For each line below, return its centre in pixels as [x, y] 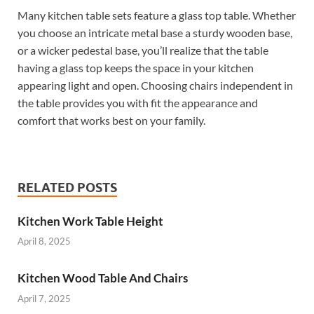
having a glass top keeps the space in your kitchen [136, 67]
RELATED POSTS [67, 187]
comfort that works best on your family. [111, 120]
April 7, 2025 [44, 298]
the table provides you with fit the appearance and [138, 102]
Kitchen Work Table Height [90, 221]
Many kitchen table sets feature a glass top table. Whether [157, 15]
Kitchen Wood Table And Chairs [103, 278]
